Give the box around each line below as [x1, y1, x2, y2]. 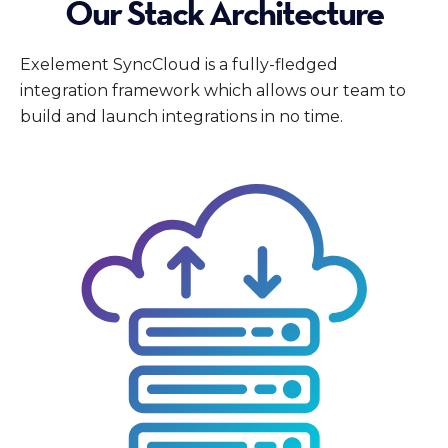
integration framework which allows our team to [20, 81, 406, 101]
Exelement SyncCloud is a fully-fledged [20, 55, 338, 75]
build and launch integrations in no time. [20, 107, 343, 127]
